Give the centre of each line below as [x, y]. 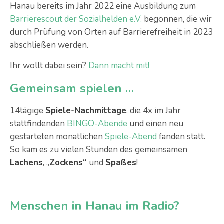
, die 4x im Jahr [154, 111]
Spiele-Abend [131, 137]
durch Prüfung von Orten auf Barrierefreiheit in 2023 [111, 32]
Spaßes [121, 163]
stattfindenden [38, 124]
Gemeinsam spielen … [72, 88]
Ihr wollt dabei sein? [49, 66]
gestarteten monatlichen [57, 137]
